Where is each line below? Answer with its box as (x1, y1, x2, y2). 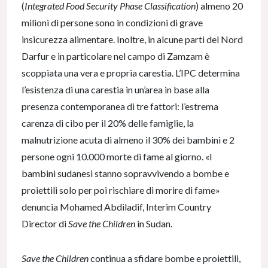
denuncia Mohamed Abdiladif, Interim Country (22, 201, 211, 213)
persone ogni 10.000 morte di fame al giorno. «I (22, 151, 212, 163)
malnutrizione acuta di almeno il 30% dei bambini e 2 (22, 134, 234, 146)
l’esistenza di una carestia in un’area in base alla (22, 84, 209, 96)
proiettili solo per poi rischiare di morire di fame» (22, 184, 220, 196)
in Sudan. (135, 218, 172, 230)
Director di (22, 218, 68, 230)
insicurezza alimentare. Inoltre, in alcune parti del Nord (22, 33, 243, 45)
